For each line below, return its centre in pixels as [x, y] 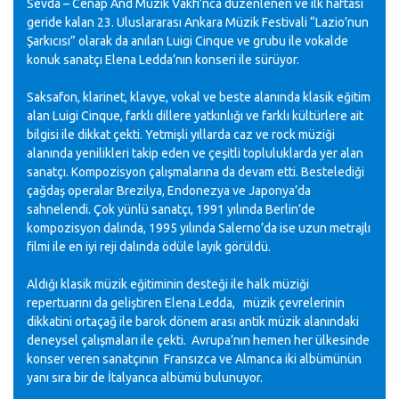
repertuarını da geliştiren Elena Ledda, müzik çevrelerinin [186, 303]
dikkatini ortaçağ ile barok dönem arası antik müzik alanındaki [193, 322]
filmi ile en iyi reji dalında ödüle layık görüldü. [149, 247]
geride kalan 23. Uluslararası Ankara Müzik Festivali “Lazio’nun [198, 22]
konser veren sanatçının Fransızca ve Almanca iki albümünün [194, 359]
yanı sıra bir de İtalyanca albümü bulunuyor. [145, 378]
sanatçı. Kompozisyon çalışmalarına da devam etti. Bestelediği [195, 172]
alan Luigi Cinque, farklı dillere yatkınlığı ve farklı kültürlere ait [195, 116]
